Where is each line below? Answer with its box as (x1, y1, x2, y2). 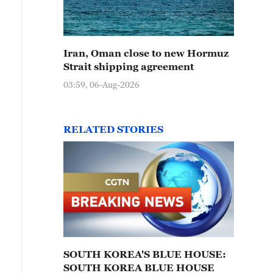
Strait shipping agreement (63, 61, 194, 72)
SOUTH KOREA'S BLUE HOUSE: (63, 249, 226, 260)
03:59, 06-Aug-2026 (63, 79, 140, 90)
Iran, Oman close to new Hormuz (63, 48, 229, 58)
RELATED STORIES (63, 124, 163, 135)
